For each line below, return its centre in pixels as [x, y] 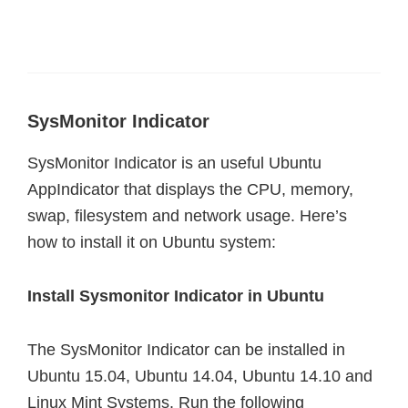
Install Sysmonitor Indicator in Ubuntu [176, 296]
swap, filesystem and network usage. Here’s [187, 216]
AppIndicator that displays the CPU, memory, [190, 189]
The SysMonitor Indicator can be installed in [186, 350]
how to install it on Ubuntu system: [152, 242]
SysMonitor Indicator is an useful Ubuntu [174, 163]
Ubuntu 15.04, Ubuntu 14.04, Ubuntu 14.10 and [200, 376]
